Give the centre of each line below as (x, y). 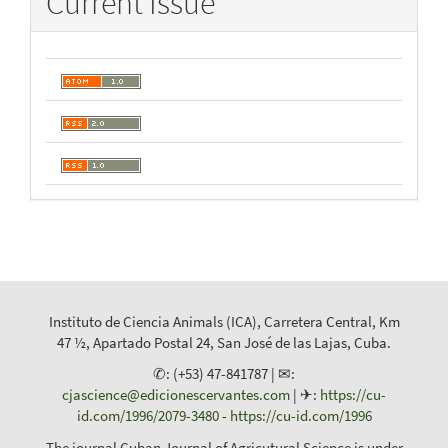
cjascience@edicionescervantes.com (176, 395)
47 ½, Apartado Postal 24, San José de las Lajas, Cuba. (224, 342)
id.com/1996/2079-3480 (147, 416)
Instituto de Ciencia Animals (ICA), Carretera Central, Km (224, 321)
